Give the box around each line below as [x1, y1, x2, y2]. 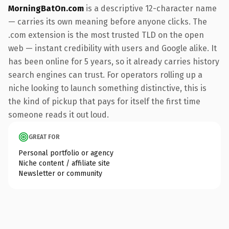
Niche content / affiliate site [18, 158, 110, 168]
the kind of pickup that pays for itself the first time [8, 96, 200, 106]
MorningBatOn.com [8, 3, 84, 13]
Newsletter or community [18, 169, 102, 178]
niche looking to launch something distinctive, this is [8, 83, 207, 93]
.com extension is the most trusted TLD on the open [8, 30, 204, 40]
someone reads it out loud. [8, 109, 109, 120]
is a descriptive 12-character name [84, 3, 217, 13]
